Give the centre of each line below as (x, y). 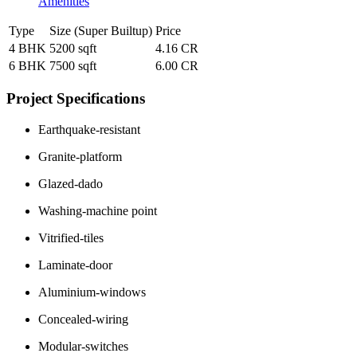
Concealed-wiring (83, 320)
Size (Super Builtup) (101, 30)
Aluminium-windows (92, 292)
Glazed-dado (71, 184)
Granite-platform (80, 157)
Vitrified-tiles (71, 238)
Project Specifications (76, 99)
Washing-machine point (98, 211)
